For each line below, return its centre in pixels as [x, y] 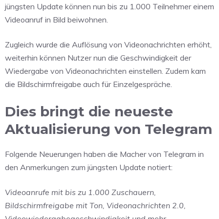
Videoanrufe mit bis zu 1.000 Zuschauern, [80, 192]
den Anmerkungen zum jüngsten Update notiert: [89, 167]
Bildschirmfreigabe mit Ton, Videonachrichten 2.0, [95, 206]
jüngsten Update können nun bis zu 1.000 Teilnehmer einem [109, 7]
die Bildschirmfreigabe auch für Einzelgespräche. [88, 84]
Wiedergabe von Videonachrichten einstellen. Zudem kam [105, 71]
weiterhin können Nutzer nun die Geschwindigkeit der [98, 58]
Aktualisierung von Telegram [109, 129]
